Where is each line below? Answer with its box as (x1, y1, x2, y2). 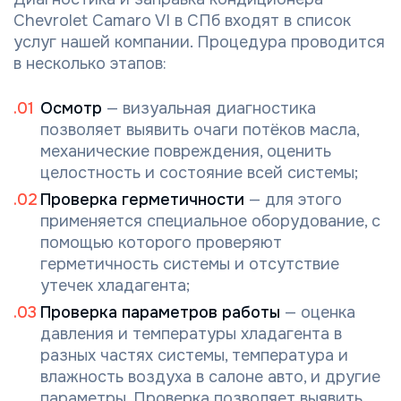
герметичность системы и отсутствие (40, 253, 339, 274)
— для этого (244, 189, 342, 209)
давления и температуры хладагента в (40, 323, 342, 344)
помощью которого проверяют (40, 232, 282, 252)
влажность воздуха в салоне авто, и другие (40, 366, 380, 387)
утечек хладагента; (40, 275, 190, 295)
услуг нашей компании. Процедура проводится (13, 31, 385, 52)
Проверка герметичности (40, 189, 244, 209)
